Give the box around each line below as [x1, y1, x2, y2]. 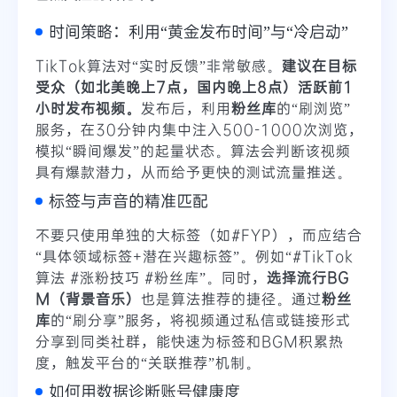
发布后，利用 [141, 98, 231, 118]
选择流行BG [267, 268, 349, 287]
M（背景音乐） [35, 289, 141, 308]
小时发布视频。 [35, 98, 141, 118]
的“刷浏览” [276, 98, 351, 118]
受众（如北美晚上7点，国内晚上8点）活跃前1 [35, 77, 354, 97]
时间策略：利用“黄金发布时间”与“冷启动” [49, 20, 348, 43]
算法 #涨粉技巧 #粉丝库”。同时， [35, 268, 267, 287]
